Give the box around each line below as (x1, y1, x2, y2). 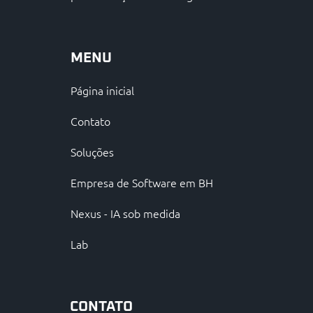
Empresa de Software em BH (70, 174, 213, 190)
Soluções (70, 143, 114, 159)
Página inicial (70, 82, 134, 98)
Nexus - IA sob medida (70, 205, 180, 221)
